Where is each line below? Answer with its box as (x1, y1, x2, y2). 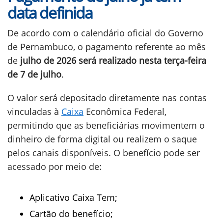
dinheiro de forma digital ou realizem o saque (7, 133, 197, 145)
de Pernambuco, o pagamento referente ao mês (7, 41, 206, 53)
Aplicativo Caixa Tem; (29, 192, 117, 203)
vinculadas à (7, 106, 61, 117)
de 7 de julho (7, 68, 61, 80)
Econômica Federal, (83, 106, 166, 117)
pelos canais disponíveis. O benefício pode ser (7, 147, 200, 159)
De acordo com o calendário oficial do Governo (7, 27, 203, 39)
